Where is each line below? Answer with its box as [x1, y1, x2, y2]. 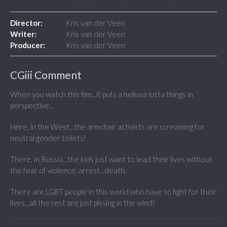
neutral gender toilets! [10, 133, 86, 143]
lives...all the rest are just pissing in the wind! [10, 198, 155, 208]
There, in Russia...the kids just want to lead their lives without [10, 155, 212, 164]
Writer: [10, 29, 36, 39]
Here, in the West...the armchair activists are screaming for [10, 122, 205, 132]
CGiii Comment [10, 68, 82, 82]
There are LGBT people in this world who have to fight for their [10, 187, 216, 197]
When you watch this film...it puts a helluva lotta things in [10, 90, 193, 99]
